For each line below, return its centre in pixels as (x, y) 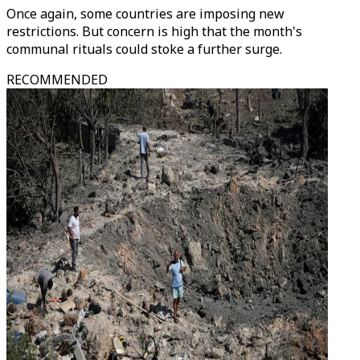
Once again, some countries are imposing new (145, 14)
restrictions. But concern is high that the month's (154, 31)
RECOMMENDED (57, 80)
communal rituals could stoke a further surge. (144, 49)
